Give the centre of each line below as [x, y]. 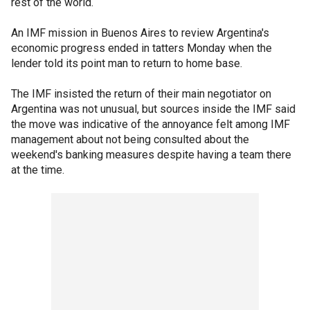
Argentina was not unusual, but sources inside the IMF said [153, 109]
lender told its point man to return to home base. [127, 63]
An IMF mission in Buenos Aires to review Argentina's [140, 33]
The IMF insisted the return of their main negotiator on [141, 94]
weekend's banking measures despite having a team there [151, 155]
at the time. [38, 170]
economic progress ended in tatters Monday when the [142, 48]
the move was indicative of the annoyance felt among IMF [151, 124]
